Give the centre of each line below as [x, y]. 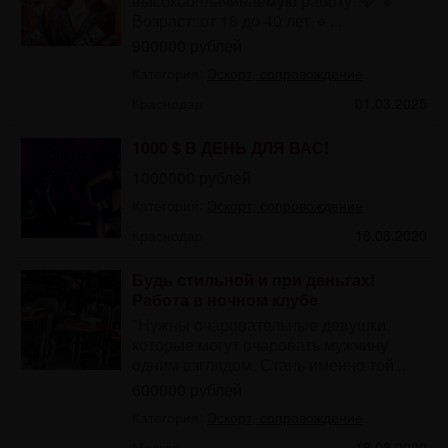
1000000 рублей [191, 177]
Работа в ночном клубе [224, 299]
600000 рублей [186, 389]
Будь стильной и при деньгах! [253, 279]
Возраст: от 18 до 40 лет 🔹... [236, 20]
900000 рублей [186, 45]
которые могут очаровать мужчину [259, 344]
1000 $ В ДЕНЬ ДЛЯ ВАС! [230, 147]
